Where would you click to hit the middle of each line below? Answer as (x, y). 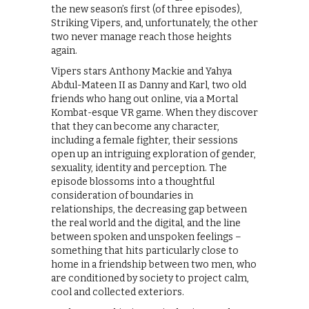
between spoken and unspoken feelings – (146, 237)
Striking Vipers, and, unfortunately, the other (154, 23)
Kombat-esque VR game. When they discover (154, 113)
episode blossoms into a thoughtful (133, 182)
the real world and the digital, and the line (146, 223)
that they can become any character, (135, 127)
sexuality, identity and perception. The (139, 168)
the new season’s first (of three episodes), (147, 10)
